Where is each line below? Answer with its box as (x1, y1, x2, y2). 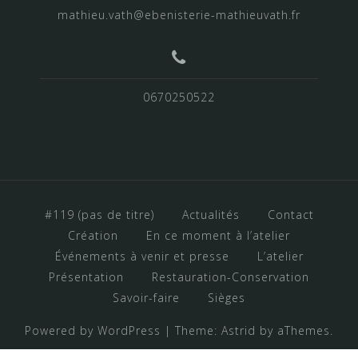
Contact (267, 206, 314, 222)
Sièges (208, 289, 245, 305)
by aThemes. (256, 322, 333, 338)
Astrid (221, 322, 256, 338)
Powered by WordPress (25, 322, 161, 338)
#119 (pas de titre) (44, 206, 154, 222)
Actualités (181, 206, 240, 222)
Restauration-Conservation (152, 268, 309, 284)
